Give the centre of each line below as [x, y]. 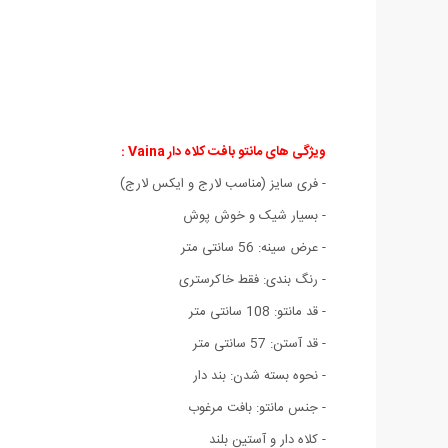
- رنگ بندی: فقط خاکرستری [252, 279]
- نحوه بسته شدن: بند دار [259, 375]
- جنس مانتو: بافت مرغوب [257, 407]
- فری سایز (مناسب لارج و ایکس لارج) [223, 183]
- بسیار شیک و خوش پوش [254, 215]
